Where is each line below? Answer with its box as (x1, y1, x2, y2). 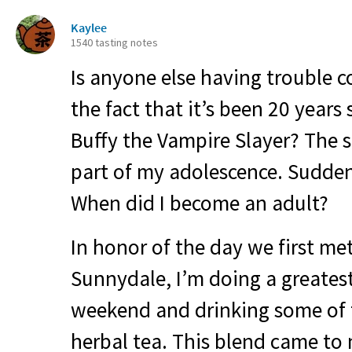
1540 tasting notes (71, 35, 158, 49)
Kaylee (71, 20, 107, 35)
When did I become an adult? (71, 189, 328, 216)
